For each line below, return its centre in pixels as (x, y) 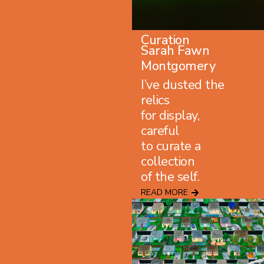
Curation (165, 40)
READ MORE (164, 193)
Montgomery (178, 66)
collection (168, 162)
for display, (170, 116)
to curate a (171, 146)
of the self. (170, 177)
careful (160, 131)
